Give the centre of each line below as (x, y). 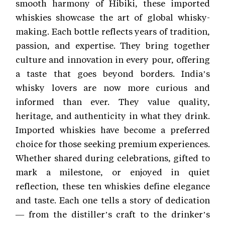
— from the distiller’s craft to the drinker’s (113, 214)
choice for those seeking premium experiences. (113, 144)
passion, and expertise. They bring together (113, 45)
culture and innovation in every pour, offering (113, 60)
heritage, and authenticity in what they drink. (113, 116)
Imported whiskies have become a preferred (113, 130)
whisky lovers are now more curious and (113, 88)
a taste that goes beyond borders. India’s (113, 74)
